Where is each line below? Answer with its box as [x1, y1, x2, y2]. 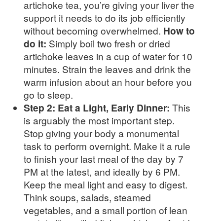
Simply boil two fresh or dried [46, 37, 170, 50]
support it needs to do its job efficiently [24, 11, 185, 25]
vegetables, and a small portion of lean [24, 203, 187, 217]
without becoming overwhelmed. [24, 24, 163, 37]
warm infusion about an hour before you [24, 75, 192, 89]
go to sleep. [24, 88, 73, 102]
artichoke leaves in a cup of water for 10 [24, 49, 192, 63]
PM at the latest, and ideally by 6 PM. [24, 165, 180, 179]
